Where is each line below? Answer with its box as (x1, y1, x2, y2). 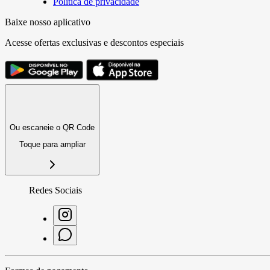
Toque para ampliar (19, 140, 86, 149)
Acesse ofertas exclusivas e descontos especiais (5, 37, 184, 48)
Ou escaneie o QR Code (10, 122, 95, 132)
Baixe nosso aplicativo (5, 16, 90, 27)
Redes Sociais (29, 184, 82, 195)
